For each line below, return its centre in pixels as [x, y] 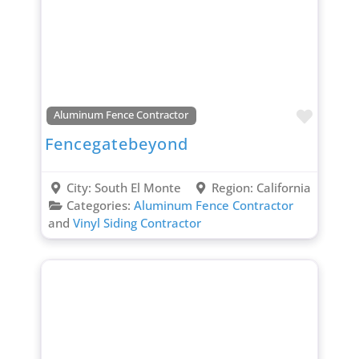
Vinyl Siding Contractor [137, 222]
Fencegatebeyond [116, 143]
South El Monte [137, 187]
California [284, 187]
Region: [234, 187]
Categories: [100, 205]
